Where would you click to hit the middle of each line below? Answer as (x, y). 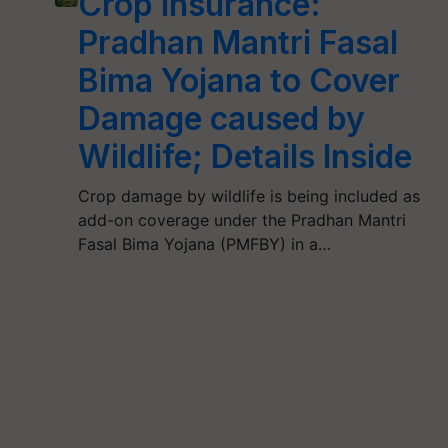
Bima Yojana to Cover (239, 80)
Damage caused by (222, 118)
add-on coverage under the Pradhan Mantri (242, 219)
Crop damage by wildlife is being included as (249, 195)
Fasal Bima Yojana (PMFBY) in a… (205, 243)
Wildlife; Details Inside (245, 156)
